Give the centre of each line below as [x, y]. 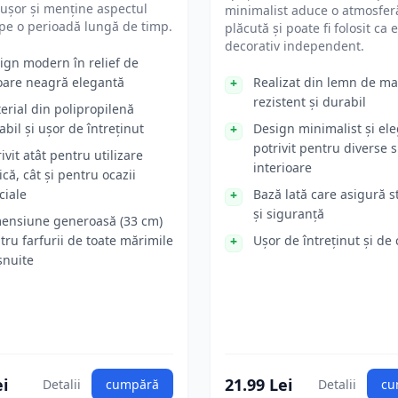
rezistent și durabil [310, 102]
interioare [283, 167]
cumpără [132, 384]
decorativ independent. [295, 46]
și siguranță [289, 214]
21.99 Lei [259, 385]
